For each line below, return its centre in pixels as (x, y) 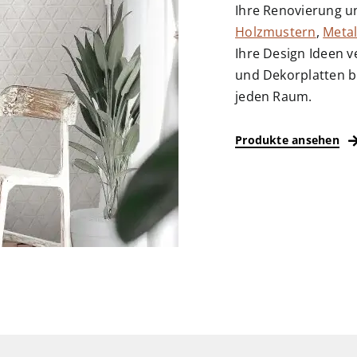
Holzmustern (276, 32)
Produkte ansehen (287, 140)
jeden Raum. (274, 97)
